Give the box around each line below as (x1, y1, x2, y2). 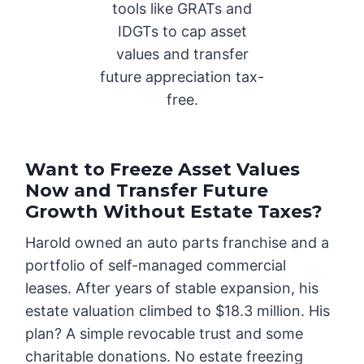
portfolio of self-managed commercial (25, 257, 287, 275)
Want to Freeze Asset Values (25, 158, 301, 181)
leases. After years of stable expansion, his (25, 279, 319, 297)
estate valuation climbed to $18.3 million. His (25, 302, 331, 320)
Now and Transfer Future (25, 180, 269, 202)
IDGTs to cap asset (117, 23, 247, 41)
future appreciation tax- (100, 68, 264, 86)
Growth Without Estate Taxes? (25, 201, 323, 223)
